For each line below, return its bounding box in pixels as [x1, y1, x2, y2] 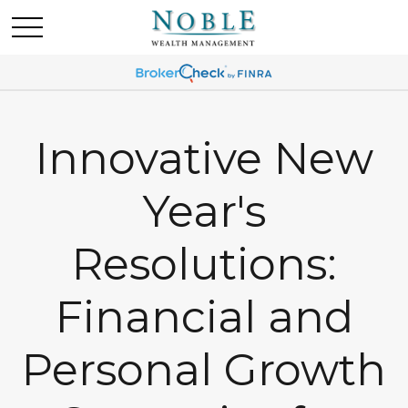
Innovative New [35, 132, 373, 185]
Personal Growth [22, 343, 386, 396]
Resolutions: [71, 238, 337, 291]
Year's [142, 185, 266, 238]
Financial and [55, 291, 353, 343]
